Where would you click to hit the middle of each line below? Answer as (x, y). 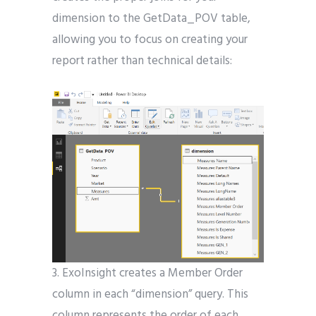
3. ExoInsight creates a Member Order (147, 273)
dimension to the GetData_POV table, (151, 19)
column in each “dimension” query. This (150, 294)
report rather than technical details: (142, 61)
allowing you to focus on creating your (150, 40)
